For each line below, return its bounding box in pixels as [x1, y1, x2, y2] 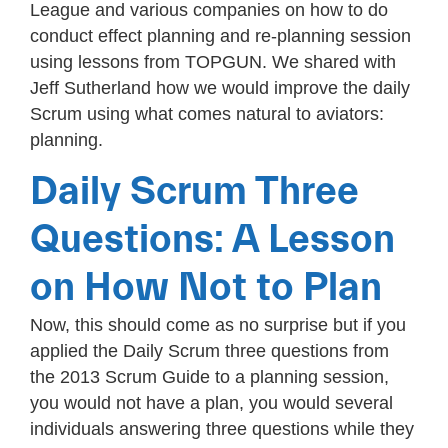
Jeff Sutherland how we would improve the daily [30, 78, 410, 99]
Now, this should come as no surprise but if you [30, 314, 406, 335]
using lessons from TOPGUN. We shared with [30, 52, 396, 73]
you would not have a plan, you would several [30, 392, 393, 413]
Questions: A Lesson [30, 216, 395, 263]
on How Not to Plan [30, 264, 382, 311]
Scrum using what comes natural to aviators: [30, 104, 384, 125]
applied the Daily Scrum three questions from [30, 340, 389, 361]
